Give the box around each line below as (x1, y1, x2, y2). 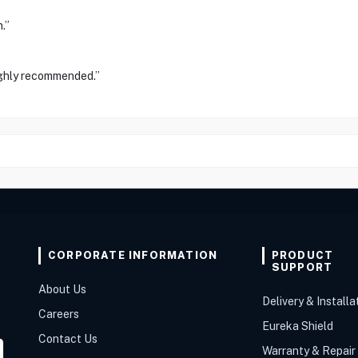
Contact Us (38, 332, 97, 345)
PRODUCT (271, 249, 334, 261)
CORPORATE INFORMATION (48, 249, 218, 261)
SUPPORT (271, 261, 333, 273)
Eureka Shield (261, 320, 333, 332)
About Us (38, 283, 86, 296)
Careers (38, 308, 79, 320)
